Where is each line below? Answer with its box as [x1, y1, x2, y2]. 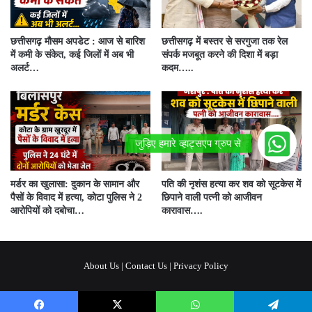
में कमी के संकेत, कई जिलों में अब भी [10, 49, 134, 61]
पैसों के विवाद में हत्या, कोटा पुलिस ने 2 [10, 192, 142, 203]
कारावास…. [162, 205, 203, 216]
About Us [84, 260, 119, 271]
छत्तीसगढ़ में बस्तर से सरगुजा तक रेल [162, 36, 288, 47]
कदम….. [162, 63, 194, 74]
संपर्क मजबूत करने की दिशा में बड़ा [162, 49, 278, 61]
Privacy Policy [173, 260, 228, 271]
